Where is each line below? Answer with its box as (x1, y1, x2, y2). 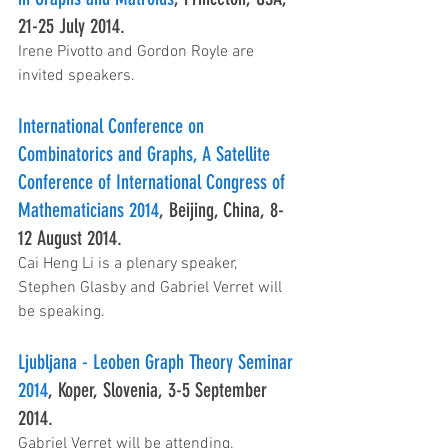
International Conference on (18, 114, 209, 138)
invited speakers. (18, 66, 135, 86)
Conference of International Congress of (18, 170, 290, 194)
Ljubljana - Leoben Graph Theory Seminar (18, 350, 298, 374)
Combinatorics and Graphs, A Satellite (18, 142, 275, 166)
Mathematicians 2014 (18, 198, 159, 222)
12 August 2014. (18, 226, 122, 250)
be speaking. (18, 302, 105, 322)
